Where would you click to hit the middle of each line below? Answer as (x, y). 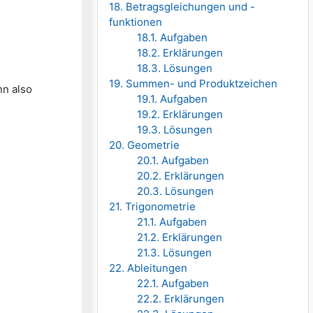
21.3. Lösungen (175, 253)
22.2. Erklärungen (181, 299)
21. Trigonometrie (153, 207)
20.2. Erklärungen (181, 176)
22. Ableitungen (148, 268)
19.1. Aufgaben (173, 99)
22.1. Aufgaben (173, 284)
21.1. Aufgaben (172, 222)
